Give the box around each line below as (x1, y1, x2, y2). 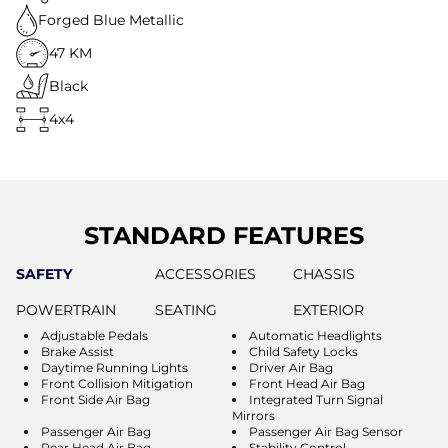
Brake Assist (41, 343, 114, 359)
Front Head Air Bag (249, 375, 365, 391)
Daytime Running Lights (41, 359, 188, 375)
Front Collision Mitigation (41, 375, 193, 391)
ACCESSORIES (154, 264, 256, 283)
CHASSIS (293, 264, 356, 283)
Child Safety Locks (249, 343, 358, 359)
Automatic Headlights (249, 327, 382, 343)
